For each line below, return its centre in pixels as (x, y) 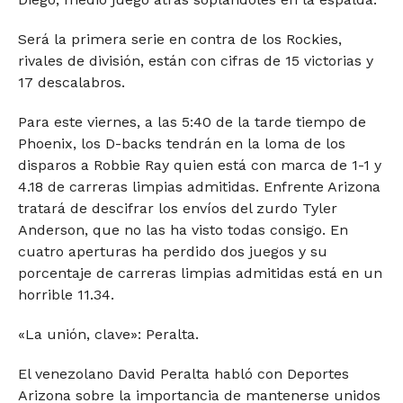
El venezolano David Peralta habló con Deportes (183, 373)
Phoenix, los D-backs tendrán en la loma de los (181, 143)
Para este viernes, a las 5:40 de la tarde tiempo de (192, 121)
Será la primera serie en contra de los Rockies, (179, 39)
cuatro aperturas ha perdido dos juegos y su (172, 251)
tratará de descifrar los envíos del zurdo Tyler (177, 208)
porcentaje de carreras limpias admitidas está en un (200, 273)
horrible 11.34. (66, 294)
